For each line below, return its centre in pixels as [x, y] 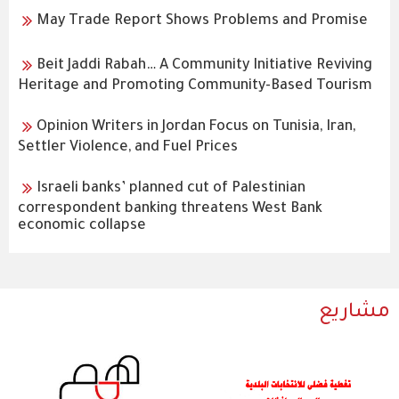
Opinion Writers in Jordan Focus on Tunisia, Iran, [196, 128]
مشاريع [354, 313]
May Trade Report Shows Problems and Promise [202, 22]
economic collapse [82, 226]
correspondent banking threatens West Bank [170, 209]
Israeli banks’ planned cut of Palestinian [171, 189]
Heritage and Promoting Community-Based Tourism [195, 86]
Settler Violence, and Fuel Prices [128, 148]
